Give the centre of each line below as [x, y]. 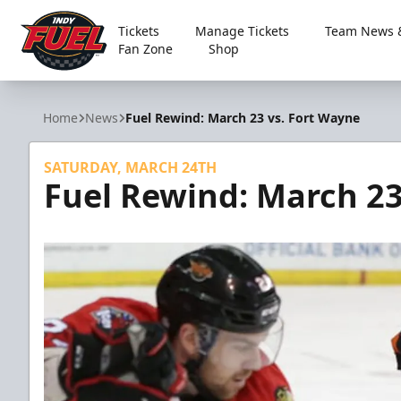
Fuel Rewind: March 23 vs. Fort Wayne [243, 118]
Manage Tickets [242, 31]
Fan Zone [145, 49]
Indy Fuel [47, 84]
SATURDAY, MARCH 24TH [130, 167]
